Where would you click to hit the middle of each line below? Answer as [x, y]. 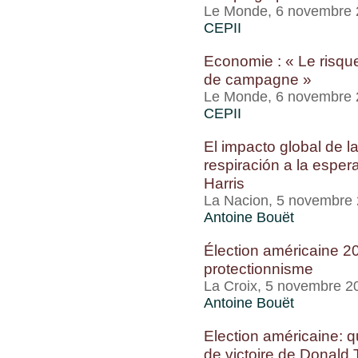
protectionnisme [259, 268]
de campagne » [258, 79]
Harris [224, 183]
